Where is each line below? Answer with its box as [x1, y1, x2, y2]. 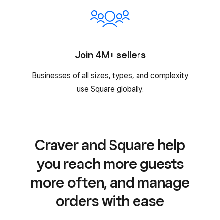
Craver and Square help [35, 136, 185, 154]
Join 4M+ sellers [74, 49, 146, 61]
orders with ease [56, 192, 164, 210]
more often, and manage [30, 173, 190, 191]
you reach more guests [36, 155, 184, 172]
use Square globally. [76, 84, 144, 94]
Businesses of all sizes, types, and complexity [32, 71, 188, 80]
